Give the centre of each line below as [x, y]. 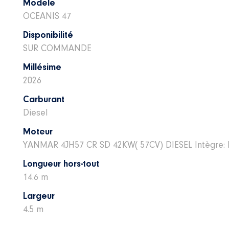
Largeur [39, 197]
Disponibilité [48, 36]
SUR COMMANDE [57, 49]
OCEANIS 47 [47, 17]
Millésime [42, 68]
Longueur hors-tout [61, 165]
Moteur [38, 132]
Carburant [43, 100]
